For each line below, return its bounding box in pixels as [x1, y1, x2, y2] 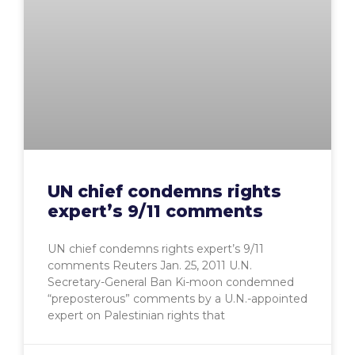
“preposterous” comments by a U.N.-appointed [48, 292, 307, 307]
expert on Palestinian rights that [48, 308, 225, 323]
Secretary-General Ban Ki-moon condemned [48, 275, 294, 290]
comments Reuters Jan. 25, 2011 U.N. [48, 258, 252, 273]
